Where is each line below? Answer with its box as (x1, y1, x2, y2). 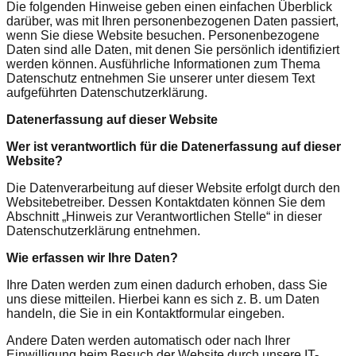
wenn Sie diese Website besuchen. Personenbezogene (6, 28, 319, 42)
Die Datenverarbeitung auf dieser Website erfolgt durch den (6, 180, 340, 195)
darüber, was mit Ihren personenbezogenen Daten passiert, (6, 14, 339, 28)
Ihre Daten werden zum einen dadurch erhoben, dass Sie (6, 277, 327, 292)
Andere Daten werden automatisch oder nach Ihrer (6, 333, 290, 347)
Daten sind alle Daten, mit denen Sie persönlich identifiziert (6, 42, 339, 56)
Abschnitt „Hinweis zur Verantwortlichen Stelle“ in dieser (6, 209, 322, 223)
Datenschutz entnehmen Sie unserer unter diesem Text (6, 71, 315, 85)
